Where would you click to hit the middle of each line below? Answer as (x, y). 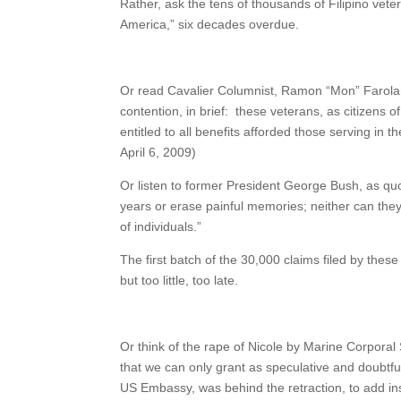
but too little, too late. (179, 280)
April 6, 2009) (158, 152)
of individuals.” (161, 226)
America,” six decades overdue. (210, 24)
